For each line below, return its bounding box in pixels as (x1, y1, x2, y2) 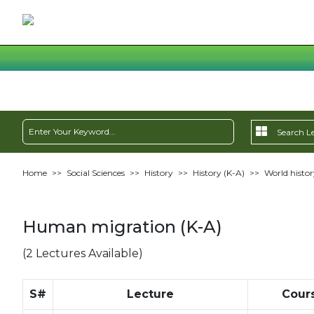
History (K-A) (192, 168, 245, 178)
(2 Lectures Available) (22, 247, 143, 260)
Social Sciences (66, 168, 125, 178)
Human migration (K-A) (22, 217, 222, 237)
